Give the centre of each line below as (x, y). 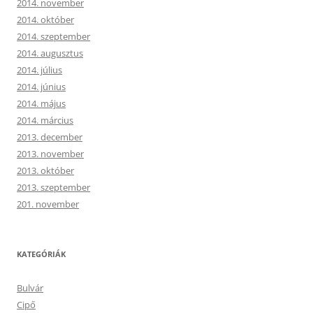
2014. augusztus (50, 53)
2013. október (45, 170)
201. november (48, 204)
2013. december (50, 137)
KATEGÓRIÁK (41, 254)
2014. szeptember (53, 36)
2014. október (45, 19)
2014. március (45, 120)
